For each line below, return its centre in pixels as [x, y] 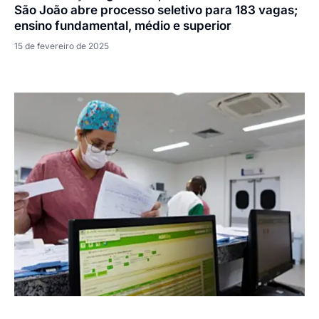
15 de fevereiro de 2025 [62, 46]
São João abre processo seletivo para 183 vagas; [156, 10]
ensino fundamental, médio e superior [123, 25]
